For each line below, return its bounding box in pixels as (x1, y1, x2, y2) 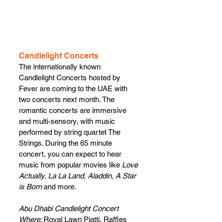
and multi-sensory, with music (19, 117, 117, 126)
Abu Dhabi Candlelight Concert (19, 204, 118, 213)
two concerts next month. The (19, 95, 116, 104)
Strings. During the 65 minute (19, 139, 114, 148)
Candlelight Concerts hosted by (19, 73, 122, 82)
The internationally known (19, 62, 103, 71)
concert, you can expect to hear (19, 150, 123, 159)
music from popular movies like (19, 161, 122, 169)
